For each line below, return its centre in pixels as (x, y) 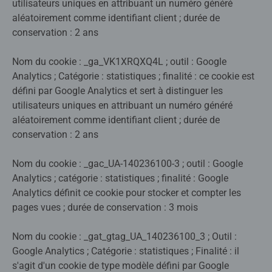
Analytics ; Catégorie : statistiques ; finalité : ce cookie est (133, 76)
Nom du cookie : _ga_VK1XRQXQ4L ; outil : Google (119, 62)
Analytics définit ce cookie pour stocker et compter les (127, 193)
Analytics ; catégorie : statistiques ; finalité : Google (120, 178)
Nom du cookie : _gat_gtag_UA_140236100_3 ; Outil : (124, 237)
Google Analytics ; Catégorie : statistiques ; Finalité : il (126, 251)
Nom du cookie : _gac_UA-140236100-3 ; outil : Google (127, 164)
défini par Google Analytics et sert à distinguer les (117, 91)
